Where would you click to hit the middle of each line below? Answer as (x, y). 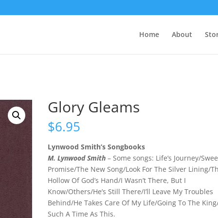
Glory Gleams (94, 107)
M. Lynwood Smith (77, 158)
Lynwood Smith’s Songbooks (97, 147)
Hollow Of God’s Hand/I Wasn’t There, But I (117, 180)
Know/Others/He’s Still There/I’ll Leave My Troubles (131, 191)
